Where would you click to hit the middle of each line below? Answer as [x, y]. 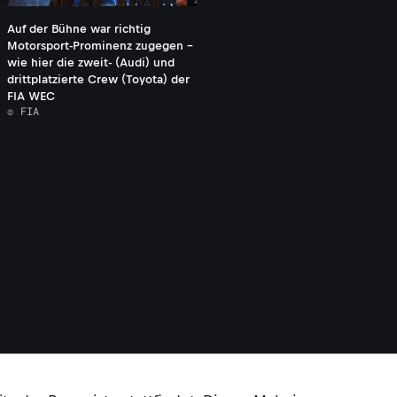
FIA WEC [31, 97]
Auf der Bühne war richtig [79, 29]
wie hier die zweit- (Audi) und [91, 63]
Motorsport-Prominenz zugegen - [100, 46]
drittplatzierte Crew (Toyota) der [98, 80]
